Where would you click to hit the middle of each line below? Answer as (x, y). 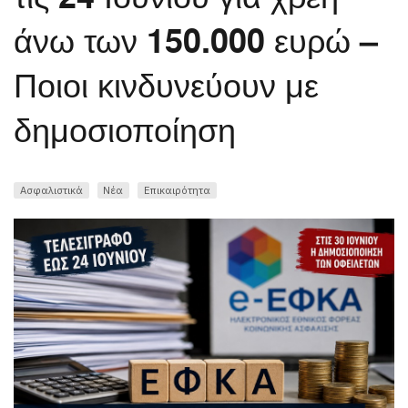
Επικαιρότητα (177, 189)
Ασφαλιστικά (51, 189)
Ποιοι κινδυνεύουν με (166, 87)
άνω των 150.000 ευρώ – (196, 42)
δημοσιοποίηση (125, 132)
